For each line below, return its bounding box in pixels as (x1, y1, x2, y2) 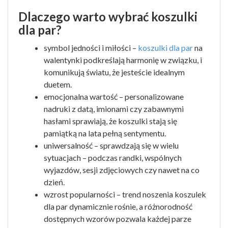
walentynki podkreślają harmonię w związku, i (44, 55, 202, 65)
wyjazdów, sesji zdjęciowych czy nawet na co (44, 165, 199, 175)
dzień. (44, 177, 65, 187)
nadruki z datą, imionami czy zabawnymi (44, 104, 184, 113)
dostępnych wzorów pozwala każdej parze (44, 214, 191, 223)
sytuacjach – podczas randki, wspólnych (44, 153, 182, 162)
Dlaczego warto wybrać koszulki (18, 9, 197, 24)
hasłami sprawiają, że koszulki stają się (44, 116, 177, 126)
